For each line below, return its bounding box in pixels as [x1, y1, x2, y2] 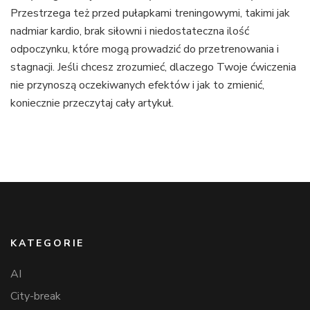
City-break [10, 288, 61, 304]
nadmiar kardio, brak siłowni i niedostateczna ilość [10, 23, 249, 39]
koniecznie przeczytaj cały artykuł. [10, 95, 174, 111]
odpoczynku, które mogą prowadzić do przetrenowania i [10, 41, 279, 57]
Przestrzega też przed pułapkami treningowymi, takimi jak [10, 5, 290, 21]
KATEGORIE [10, 236, 85, 250]
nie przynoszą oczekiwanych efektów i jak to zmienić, [10, 77, 264, 93]
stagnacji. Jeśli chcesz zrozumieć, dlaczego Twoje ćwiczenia [10, 59, 296, 75]
